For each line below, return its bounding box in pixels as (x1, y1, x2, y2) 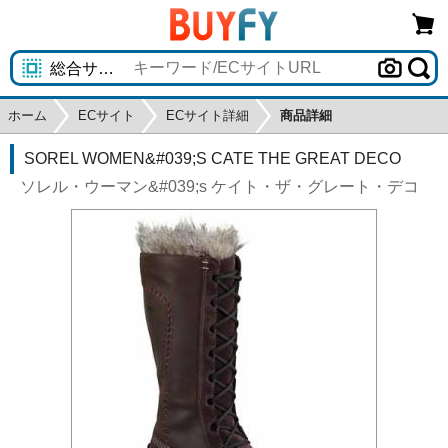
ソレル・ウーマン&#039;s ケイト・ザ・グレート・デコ (20, 178, 419, 195)
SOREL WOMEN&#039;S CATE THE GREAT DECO (24, 150, 401, 167)
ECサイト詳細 (166, 108, 249, 123)
